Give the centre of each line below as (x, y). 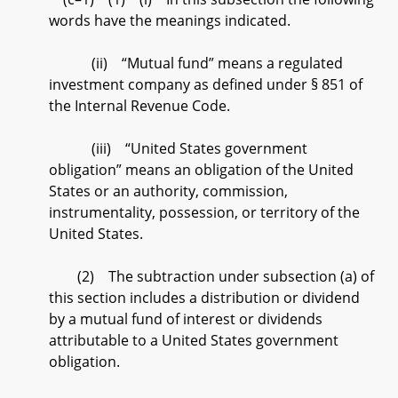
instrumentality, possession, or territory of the (204, 212)
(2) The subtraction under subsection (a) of (211, 276)
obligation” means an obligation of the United (201, 170)
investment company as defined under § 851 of (206, 84)
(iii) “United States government (178, 148)
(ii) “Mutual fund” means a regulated (196, 63)
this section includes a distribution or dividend (204, 298)
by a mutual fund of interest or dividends (186, 319)
